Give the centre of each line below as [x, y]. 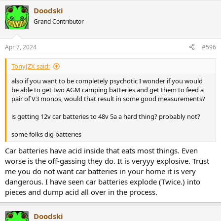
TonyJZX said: [31, 66]
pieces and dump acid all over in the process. [81, 192]
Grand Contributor [59, 22]
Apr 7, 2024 [21, 47]
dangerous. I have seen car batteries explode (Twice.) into [103, 182]
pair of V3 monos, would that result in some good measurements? [108, 98]
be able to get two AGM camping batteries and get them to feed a [108, 90]
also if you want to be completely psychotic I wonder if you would [107, 81]
